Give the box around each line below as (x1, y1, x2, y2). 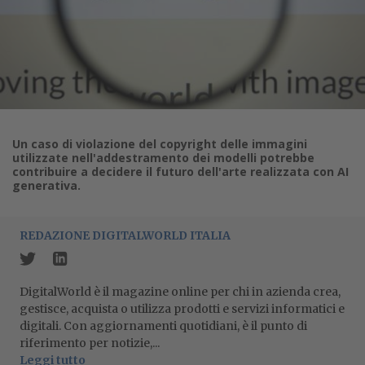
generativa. (12, 178, 81, 193)
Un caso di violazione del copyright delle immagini (12, 136, 307, 152)
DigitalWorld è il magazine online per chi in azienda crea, (20, 284, 341, 299)
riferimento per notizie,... (20, 336, 160, 350)
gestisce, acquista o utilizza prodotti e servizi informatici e (20, 301, 345, 316)
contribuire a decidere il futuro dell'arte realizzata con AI (12, 164, 349, 179)
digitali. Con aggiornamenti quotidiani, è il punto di (20, 319, 307, 333)
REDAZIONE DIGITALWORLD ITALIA (20, 228, 231, 243)
